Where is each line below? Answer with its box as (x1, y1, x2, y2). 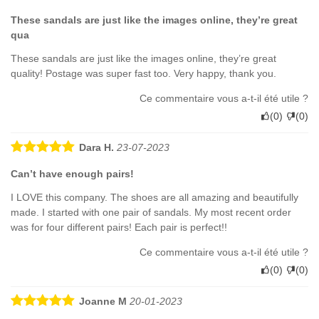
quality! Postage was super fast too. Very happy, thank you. (11, 67, 276, 79)
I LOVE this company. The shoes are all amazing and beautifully (11, 191, 298, 203)
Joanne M (79, 295, 127, 307)
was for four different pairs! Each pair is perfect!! (11, 221, 227, 233)
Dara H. (79, 141, 114, 153)
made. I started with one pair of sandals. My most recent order (11, 206, 291, 218)
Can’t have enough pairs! (11, 167, 134, 179)
